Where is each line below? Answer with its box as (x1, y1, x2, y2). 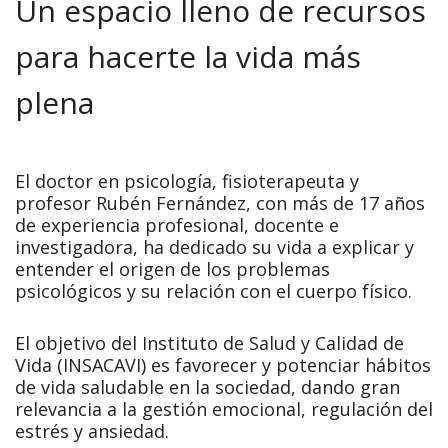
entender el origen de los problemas (15, 257, 330, 282)
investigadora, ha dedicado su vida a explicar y (15, 235, 414, 260)
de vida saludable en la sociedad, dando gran (15, 375, 400, 400)
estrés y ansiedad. (15, 419, 169, 444)
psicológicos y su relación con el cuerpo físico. (15, 279, 412, 304)
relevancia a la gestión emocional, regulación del (15, 397, 433, 422)
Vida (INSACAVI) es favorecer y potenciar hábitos (15, 353, 431, 378)
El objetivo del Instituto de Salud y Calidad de (15, 331, 404, 356)
